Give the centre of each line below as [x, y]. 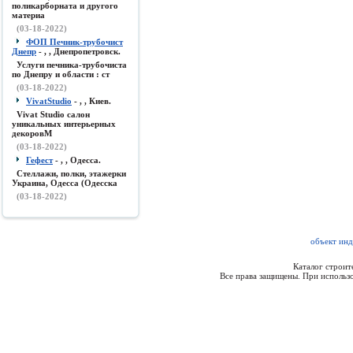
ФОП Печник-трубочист [74, 42]
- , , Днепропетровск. [78, 51]
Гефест [39, 160]
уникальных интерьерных [64, 124]
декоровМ [32, 133]
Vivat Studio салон [53, 114]
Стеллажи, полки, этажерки [71, 173]
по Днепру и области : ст [61, 74]
